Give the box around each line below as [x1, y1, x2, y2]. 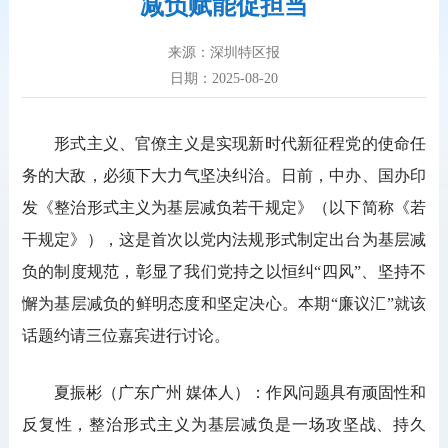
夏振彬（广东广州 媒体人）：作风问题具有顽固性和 [21, 384, 427, 402]
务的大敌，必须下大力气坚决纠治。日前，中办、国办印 [21, 167, 427, 185]
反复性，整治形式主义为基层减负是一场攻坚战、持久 [21, 416, 427, 434]
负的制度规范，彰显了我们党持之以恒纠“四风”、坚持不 [21, 263, 427, 281]
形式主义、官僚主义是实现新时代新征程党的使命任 [21, 135, 427, 153]
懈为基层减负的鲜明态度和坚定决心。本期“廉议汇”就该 [21, 295, 427, 313]
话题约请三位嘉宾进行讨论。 [21, 327, 230, 345]
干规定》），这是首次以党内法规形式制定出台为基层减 [21, 231, 427, 249]
